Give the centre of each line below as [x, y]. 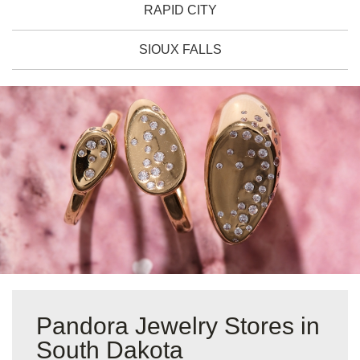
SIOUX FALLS [180, 50]
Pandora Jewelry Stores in [178, 325]
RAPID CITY [180, 10]
